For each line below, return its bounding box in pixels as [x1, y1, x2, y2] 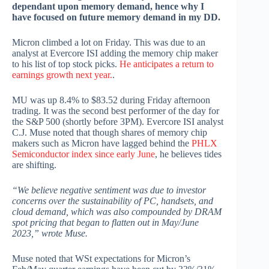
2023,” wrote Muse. [12, 228, 88, 239]
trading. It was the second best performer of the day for [12, 106, 219, 116]
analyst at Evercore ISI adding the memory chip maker [12, 48, 218, 59]
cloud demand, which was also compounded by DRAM [12, 207, 222, 217]
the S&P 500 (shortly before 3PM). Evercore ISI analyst [12, 116, 223, 127]
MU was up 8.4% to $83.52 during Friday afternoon [12, 95, 210, 106]
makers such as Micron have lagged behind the [12, 138, 192, 149]
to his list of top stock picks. [12, 59, 119, 70]
